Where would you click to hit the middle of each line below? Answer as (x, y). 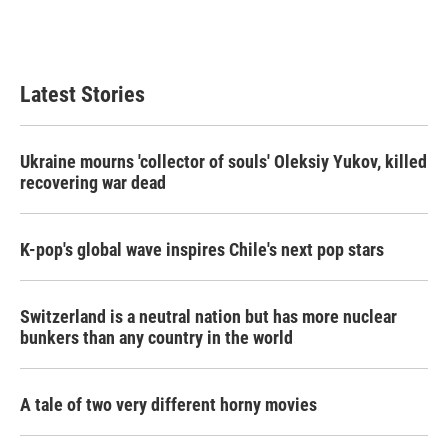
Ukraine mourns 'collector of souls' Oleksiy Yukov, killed (223, 161)
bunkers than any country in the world (156, 337)
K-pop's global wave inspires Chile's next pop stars (202, 249)
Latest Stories (82, 94)
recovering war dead (93, 182)
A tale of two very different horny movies (168, 404)
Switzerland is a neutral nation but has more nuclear (208, 316)
